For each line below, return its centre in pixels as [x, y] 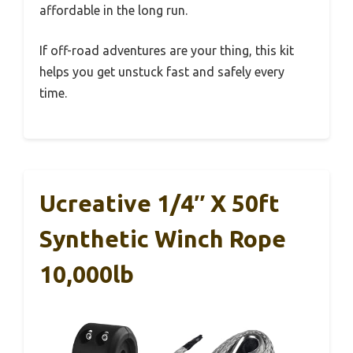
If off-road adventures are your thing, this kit [167, 50]
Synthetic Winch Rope [163, 238]
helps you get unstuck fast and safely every [162, 71]
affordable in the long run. [113, 10]
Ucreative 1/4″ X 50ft [160, 203]
